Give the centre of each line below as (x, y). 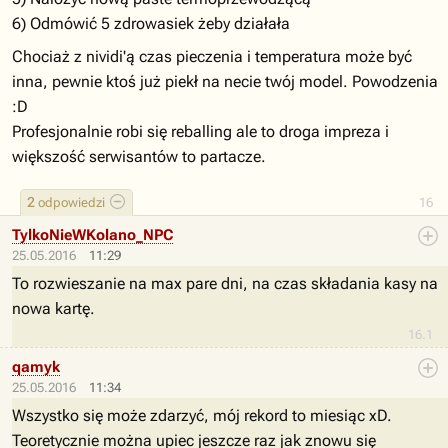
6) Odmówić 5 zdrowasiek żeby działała (151, 23)
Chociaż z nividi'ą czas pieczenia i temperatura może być (212, 56)
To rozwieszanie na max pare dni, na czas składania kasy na (225, 283)
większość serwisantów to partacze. (139, 156)
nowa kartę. (53, 308)
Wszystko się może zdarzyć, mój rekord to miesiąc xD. (202, 415)
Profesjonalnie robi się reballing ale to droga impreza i (200, 131)
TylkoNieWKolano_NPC (92, 235)
